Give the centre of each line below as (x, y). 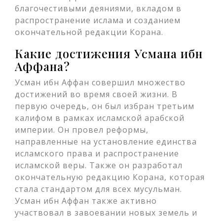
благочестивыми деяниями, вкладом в (98, 8)
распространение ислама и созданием (98, 20)
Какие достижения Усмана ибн (109, 53)
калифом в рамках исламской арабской (100, 118)
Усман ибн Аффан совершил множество (100, 82)
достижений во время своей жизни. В (96, 94)
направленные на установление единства (106, 142)
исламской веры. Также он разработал (99, 165)
